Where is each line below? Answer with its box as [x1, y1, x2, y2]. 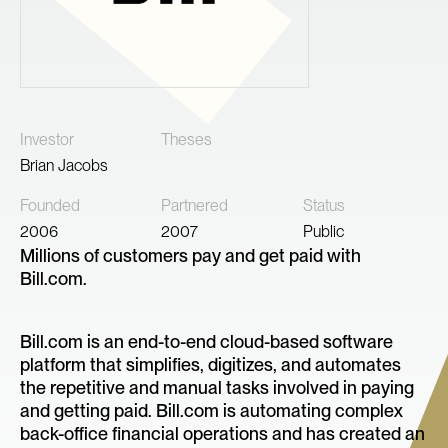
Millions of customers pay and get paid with [20, 245, 361, 267]
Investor [20, 130, 74, 150]
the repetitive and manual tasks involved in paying [20, 377, 414, 399]
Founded [20, 196, 80, 216]
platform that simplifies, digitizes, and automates [20, 354, 401, 376]
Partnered [161, 196, 229, 216]
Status [302, 196, 345, 216]
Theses [161, 130, 213, 150]
